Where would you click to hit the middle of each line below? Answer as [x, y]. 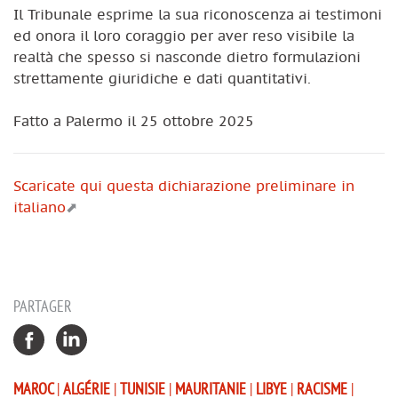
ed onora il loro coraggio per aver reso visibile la [184, 35]
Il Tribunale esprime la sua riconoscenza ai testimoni [198, 14]
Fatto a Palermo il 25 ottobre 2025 [134, 120]
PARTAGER [43, 306]
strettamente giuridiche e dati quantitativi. [162, 78]
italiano [40, 207]
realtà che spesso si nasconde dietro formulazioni [187, 56]
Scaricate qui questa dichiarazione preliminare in [184, 185]
